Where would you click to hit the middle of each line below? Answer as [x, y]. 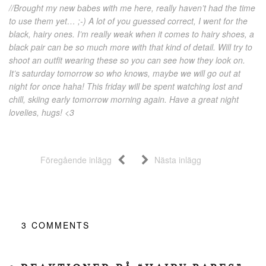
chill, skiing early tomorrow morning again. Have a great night [124, 99]
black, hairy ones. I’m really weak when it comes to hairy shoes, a [132, 34]
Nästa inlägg [178, 159]
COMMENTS [61, 225]
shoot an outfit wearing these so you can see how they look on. [127, 60]
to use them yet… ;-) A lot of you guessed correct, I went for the [128, 21]
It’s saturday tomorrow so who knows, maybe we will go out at [125, 73]
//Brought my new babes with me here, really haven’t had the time [132, 8]
